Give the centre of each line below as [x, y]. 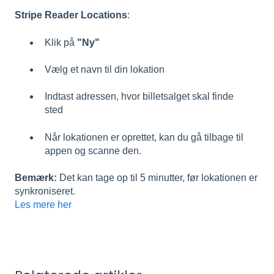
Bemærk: [36, 178]
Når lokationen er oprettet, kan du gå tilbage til [144, 137]
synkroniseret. [45, 191]
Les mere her [43, 205]
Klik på [61, 42]
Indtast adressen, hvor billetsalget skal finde [139, 97]
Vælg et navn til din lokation [105, 69]
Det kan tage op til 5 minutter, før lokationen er [157, 178]
